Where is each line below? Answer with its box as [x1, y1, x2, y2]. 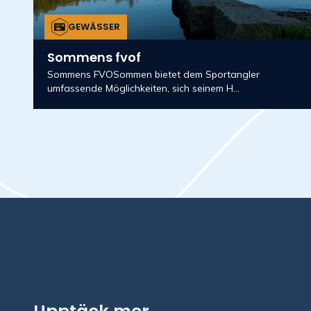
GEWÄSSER [68, 19, 121, 33]
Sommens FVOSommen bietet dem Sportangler [47, 68, 260, 81]
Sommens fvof [47, 48, 141, 66]
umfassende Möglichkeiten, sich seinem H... [47, 82, 239, 95]
